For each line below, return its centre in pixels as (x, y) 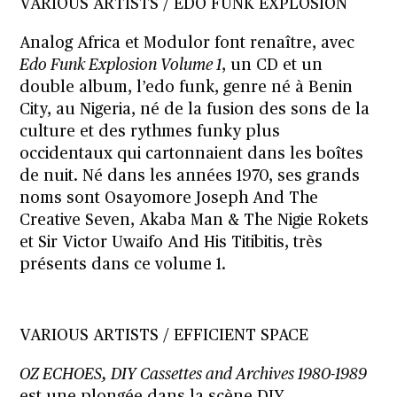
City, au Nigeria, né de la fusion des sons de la (195, 109)
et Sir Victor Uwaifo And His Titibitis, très (171, 242)
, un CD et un (272, 65)
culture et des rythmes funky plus (150, 132)
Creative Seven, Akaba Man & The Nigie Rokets (195, 220)
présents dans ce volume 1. (123, 265)
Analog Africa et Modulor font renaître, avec (187, 43)
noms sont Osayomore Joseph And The (169, 198)
